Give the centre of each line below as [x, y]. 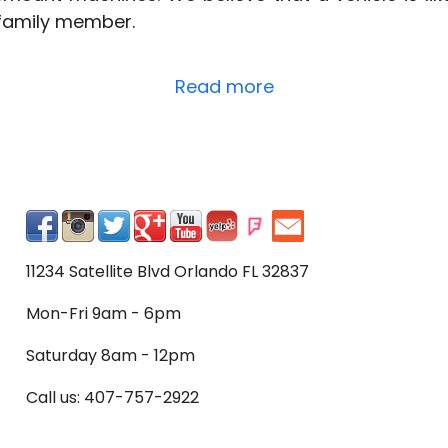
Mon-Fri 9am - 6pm [103, 314]
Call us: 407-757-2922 [112, 398]
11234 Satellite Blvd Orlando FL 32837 [167, 272]
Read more [224, 87]
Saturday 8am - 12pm [110, 356]
